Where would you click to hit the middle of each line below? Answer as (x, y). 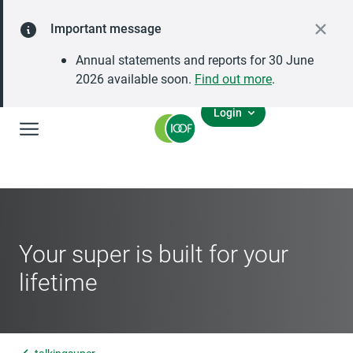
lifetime (58, 281)
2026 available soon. (135, 78)
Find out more (233, 78)
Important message (106, 28)
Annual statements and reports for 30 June (195, 59)
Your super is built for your (154, 253)
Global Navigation (81, 126)
